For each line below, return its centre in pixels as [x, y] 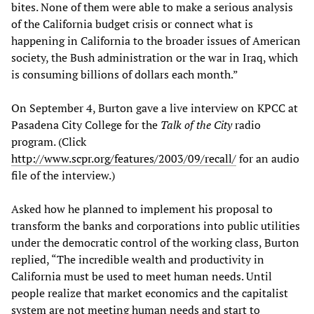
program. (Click [49, 141]
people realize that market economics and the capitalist [150, 293]
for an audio [268, 158]
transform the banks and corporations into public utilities [156, 225]
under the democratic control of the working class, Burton [155, 242]
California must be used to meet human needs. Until [142, 276]
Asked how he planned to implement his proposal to [142, 209]
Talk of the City [196, 124]
